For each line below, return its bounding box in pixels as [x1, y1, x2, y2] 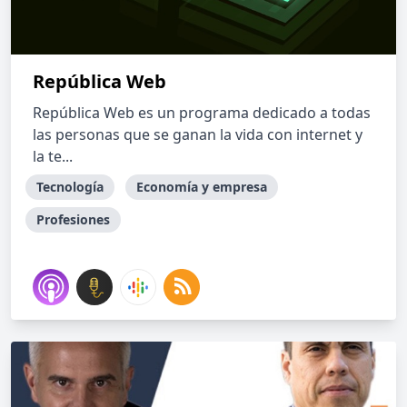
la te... [33, 146, 73, 166]
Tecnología [36, 178, 104, 195]
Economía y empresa [136, 178, 267, 195]
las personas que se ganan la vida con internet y [33, 124, 362, 144]
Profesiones [36, 211, 110, 228]
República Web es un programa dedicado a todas [33, 103, 371, 123]
